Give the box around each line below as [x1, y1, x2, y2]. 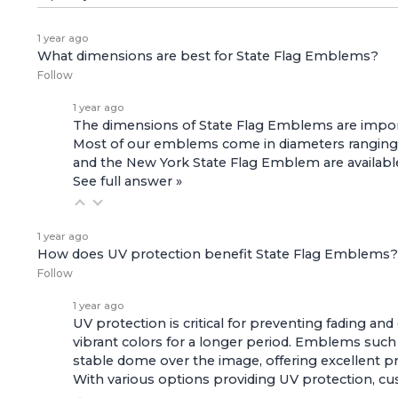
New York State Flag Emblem [126, 155, 320, 171]
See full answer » [73, 173, 182, 190]
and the [73, 155, 126, 171]
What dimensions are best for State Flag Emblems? [37, 48, 378, 65]
